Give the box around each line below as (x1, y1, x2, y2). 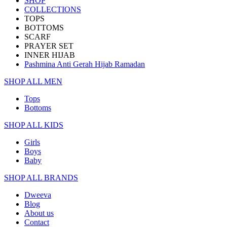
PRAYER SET (24, 42, 73, 51)
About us (24, 209, 54, 218)
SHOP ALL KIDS (4, 121, 63, 130)
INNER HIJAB (24, 51, 75, 60)
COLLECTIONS (24, 5, 81, 14)
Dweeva (24, 191, 51, 200)
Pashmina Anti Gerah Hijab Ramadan (24, 60, 145, 69)
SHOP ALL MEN (4, 77, 62, 86)
